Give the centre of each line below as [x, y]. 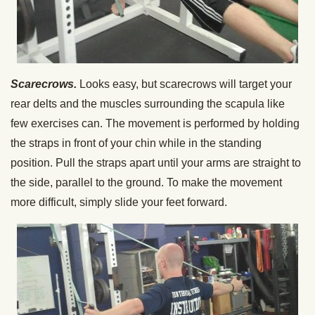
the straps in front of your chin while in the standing [136, 143]
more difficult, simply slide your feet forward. [119, 202]
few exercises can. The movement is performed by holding [155, 123]
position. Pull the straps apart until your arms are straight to [156, 163]
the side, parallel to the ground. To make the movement [146, 182]
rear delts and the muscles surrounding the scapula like [148, 104]
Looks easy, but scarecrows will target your [186, 84]
